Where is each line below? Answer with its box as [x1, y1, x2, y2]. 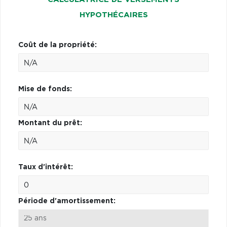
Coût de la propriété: [18, 41, 97, 49]
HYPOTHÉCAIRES [79, 11, 148, 19]
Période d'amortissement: [18, 197, 116, 205]
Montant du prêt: [18, 119, 82, 127]
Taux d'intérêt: [18, 163, 73, 171]
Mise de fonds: [18, 85, 72, 93]
